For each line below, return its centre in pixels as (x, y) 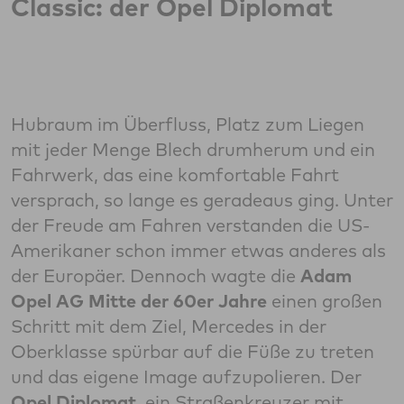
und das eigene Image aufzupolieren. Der (186, 377)
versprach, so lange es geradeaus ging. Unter (202, 200)
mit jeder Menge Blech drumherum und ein (193, 150)
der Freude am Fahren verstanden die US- (190, 225)
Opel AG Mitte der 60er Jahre (141, 301)
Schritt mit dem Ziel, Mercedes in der (169, 326)
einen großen (327, 301)
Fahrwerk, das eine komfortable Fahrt (175, 175)
